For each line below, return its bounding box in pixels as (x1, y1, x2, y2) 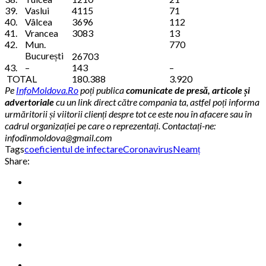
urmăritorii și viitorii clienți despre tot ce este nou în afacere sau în (5, 108, 252, 120)
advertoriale (5, 96, 56, 108)
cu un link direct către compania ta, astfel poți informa (56, 96, 259, 108)
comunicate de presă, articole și (126, 84, 250, 96)
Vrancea (25, 27, 58, 39)
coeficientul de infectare (24, 143, 123, 155)
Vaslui (25, 5, 49, 17)
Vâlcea (25, 16, 52, 28)
